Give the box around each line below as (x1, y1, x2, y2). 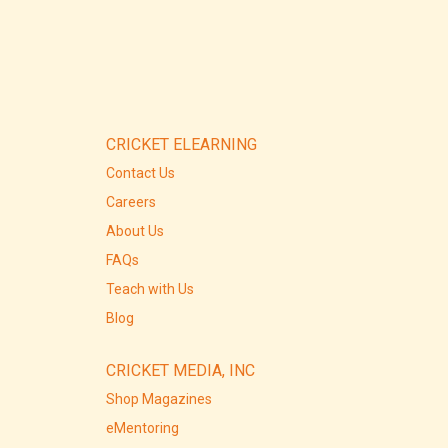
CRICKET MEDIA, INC (105, 360, 255, 380)
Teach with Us (105, 280, 194, 297)
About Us (105, 222, 164, 239)
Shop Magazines (105, 390, 212, 407)
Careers (105, 193, 156, 210)
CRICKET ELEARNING (105, 134, 257, 154)
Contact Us (105, 164, 175, 181)
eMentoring (105, 419, 179, 436)
